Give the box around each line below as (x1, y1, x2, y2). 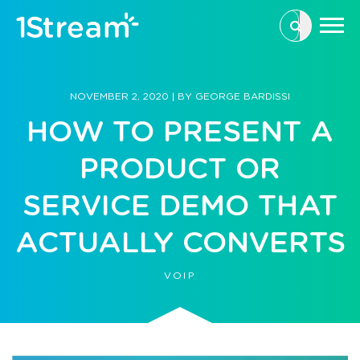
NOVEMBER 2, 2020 (70, 90, 172, 102)
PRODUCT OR (80, 148, 280, 186)
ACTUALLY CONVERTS (14, 222, 346, 260)
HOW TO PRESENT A (27, 111, 333, 149)
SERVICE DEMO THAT (22, 185, 337, 223)
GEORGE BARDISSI (195, 90, 290, 102)
